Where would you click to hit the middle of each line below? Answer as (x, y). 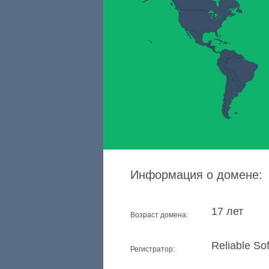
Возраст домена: (159, 215)
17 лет (227, 211)
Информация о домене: (196, 175)
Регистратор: (153, 249)
